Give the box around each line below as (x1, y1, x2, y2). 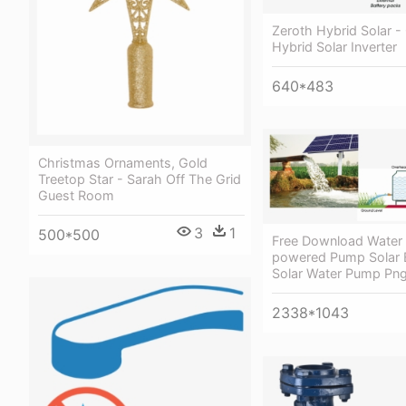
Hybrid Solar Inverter (272, 38, 397, 54)
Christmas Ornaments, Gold (38, 154, 208, 170)
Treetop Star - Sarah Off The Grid (38, 170, 241, 187)
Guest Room (38, 187, 114, 203)
